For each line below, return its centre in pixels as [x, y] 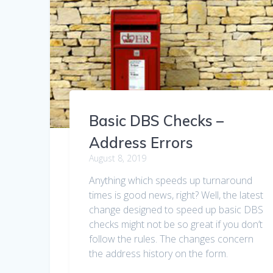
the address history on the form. [159, 253]
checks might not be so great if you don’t [176, 224]
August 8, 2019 [118, 158]
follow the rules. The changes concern [172, 239]
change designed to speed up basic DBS [176, 209]
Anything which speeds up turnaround [171, 180]
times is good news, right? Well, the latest [176, 195]
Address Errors [141, 142]
